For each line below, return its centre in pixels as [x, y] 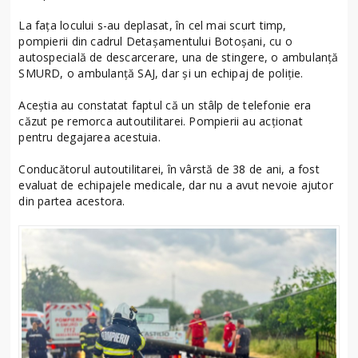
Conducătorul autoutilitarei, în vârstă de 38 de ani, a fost [169, 169]
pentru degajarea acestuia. [89, 137]
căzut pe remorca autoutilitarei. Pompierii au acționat [161, 121]
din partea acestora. [72, 201]
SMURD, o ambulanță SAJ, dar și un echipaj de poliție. [161, 73]
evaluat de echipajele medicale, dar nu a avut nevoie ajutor [176, 185]
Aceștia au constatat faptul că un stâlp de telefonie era [165, 105]
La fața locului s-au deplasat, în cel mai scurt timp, [153, 25]
